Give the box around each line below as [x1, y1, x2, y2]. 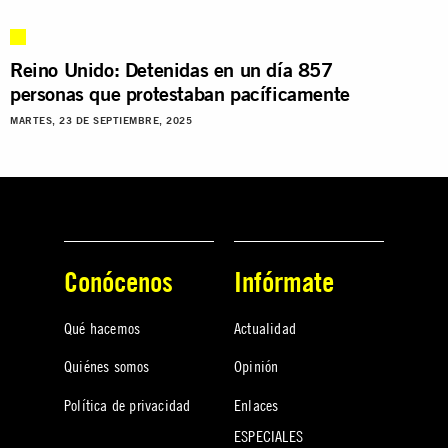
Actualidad [234, 317, 296, 338]
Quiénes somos [64, 356, 150, 377]
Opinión [234, 356, 279, 377]
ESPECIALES [234, 425, 303, 446]
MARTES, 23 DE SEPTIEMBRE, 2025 [10, 114, 192, 126]
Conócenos [64, 264, 173, 298]
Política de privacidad [64, 394, 191, 415]
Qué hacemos [64, 317, 141, 338]
